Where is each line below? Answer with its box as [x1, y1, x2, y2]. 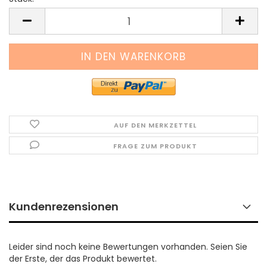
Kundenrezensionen [9, 199, 119, 214]
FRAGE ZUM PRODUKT [113, 141, 198, 151]
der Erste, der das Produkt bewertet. [9, 253, 157, 265]
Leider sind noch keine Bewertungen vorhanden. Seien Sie [9, 241, 247, 253]
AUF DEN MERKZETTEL [114, 120, 197, 130]
